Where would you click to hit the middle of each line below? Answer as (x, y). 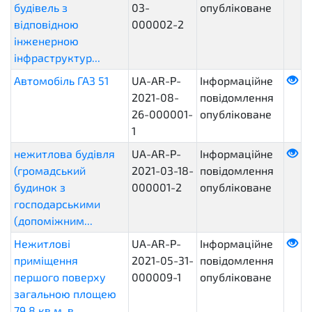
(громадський (50, 170)
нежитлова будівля (64, 154)
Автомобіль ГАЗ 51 (61, 80)
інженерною (46, 41)
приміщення (46, 260)
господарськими (57, 204)
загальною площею (65, 294)
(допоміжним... (53, 220)
